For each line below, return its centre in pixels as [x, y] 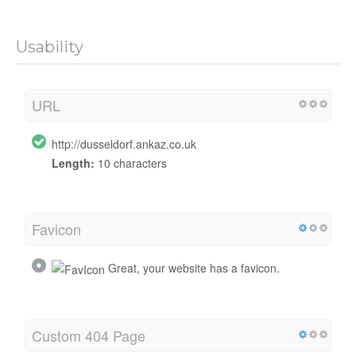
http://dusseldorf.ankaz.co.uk [124, 143]
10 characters [131, 163]
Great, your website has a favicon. [192, 267]
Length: [73, 163]
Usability [50, 46]
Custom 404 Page [89, 336]
